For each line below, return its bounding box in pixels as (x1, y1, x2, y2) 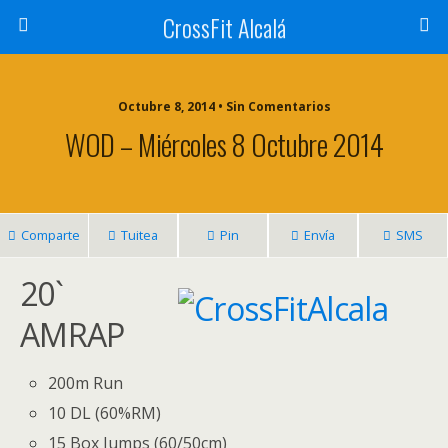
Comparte (21, 226, 80, 244)
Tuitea (121, 226, 158, 244)
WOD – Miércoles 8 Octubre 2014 (64, 123, 384, 165)
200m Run (48, 372, 124, 394)
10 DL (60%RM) (48, 402, 162, 425)
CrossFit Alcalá (162, 9, 286, 45)
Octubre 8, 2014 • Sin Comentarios (117, 98, 331, 115)
